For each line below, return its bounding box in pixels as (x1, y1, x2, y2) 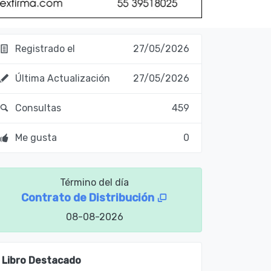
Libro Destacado (2, 255, 82, 267)
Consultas (13, 102, 62, 114)
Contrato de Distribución (21, 191, 157, 205)
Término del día (60, 177, 129, 189)
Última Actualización (13, 73, 111, 85)
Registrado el (13, 43, 76, 55)
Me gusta (13, 132, 57, 144)
